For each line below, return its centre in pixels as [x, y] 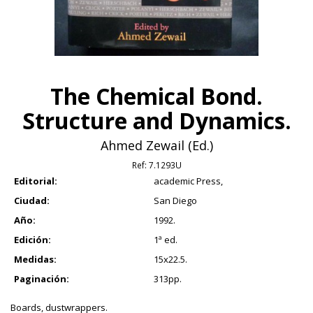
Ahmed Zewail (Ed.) [156, 146]
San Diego [175, 201]
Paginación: [42, 279]
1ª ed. [166, 240]
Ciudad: [32, 201]
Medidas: [35, 260]
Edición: [32, 240]
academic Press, [188, 181]
